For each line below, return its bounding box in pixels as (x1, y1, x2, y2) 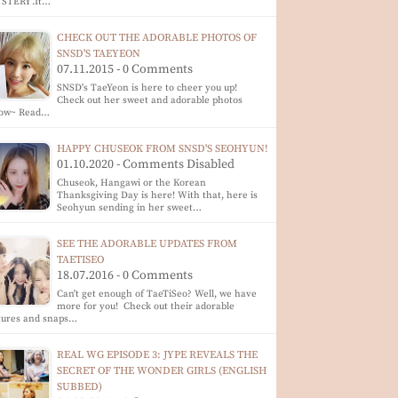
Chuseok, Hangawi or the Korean (57, 177, 207, 189)
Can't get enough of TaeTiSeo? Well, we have (57, 288, 258, 300)
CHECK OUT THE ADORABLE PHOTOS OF (57, 31, 258, 44)
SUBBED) (57, 380, 103, 394)
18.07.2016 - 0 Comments (57, 267, 194, 283)
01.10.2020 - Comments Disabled (57, 156, 235, 172)
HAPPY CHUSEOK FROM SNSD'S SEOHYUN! (57, 142, 268, 155)
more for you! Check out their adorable (57, 300, 235, 313)
